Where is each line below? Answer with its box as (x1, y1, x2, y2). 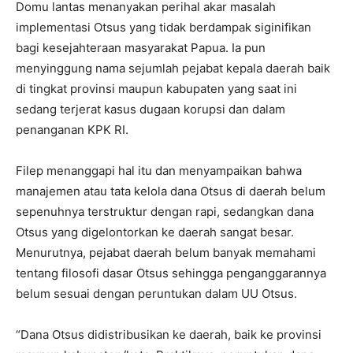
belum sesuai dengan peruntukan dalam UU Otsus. (16, 286, 297, 302)
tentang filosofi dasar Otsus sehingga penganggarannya (16, 266, 326, 281)
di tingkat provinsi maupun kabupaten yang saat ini (16, 81, 297, 97)
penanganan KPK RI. (16, 122, 128, 138)
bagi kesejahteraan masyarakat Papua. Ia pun (16, 40, 266, 56)
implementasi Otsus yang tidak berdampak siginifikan (16, 20, 311, 35)
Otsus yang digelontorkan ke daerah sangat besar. (16, 225, 294, 240)
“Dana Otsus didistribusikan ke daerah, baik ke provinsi (16, 327, 321, 343)
